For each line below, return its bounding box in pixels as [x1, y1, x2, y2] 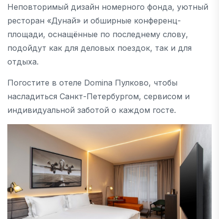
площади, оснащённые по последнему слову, [7, 29, 188, 39]
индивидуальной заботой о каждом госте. [7, 105, 176, 115]
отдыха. [7, 56, 39, 66]
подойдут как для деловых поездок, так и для [7, 43, 192, 53]
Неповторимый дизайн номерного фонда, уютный [7, 1, 208, 12]
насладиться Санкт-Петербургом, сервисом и [7, 91, 190, 101]
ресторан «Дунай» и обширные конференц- [7, 15, 181, 25]
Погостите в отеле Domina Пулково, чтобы [7, 77, 177, 88]
